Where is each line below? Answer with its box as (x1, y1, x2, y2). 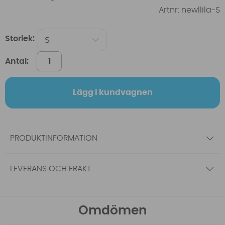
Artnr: (159, 6, 181, 14)
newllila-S (181, 6, 220, 14)
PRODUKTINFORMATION (10, 134, 97, 142)
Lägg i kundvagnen (72, 88, 153, 96)
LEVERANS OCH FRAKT (10, 164, 91, 173)
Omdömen (78, 204, 147, 217)
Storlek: (5, 34, 35, 43)
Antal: (5, 57, 29, 65)
